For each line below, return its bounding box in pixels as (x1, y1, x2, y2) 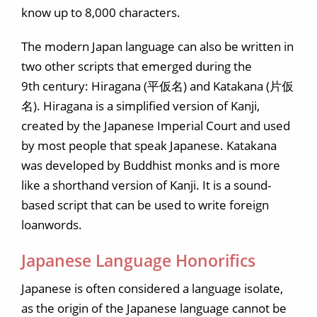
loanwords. (21, 217, 82, 233)
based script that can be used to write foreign (21, 197, 269, 213)
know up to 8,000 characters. (21, 4, 180, 21)
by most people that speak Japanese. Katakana (21, 137, 277, 154)
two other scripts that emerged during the (21, 58, 252, 74)
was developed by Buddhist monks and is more (21, 157, 280, 173)
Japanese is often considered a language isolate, (21, 280, 283, 296)
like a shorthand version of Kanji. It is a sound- (21, 177, 271, 193)
